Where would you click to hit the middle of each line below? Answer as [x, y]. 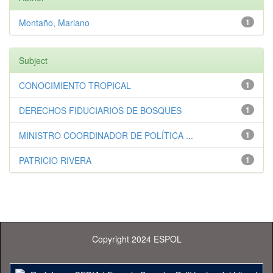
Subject [33, 60]
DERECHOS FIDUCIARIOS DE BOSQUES [100, 110]
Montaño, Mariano [54, 23]
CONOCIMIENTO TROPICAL [75, 85]
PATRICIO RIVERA [55, 160]
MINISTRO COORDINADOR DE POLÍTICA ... [106, 135]
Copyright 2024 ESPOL [136, 239]
